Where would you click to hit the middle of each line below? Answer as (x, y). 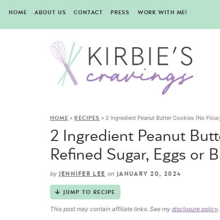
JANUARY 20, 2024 (148, 174)
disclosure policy (195, 209)
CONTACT (88, 13)
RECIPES (87, 118)
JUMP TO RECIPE (89, 192)
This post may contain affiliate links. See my (111, 209)
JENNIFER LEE (82, 174)
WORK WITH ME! (162, 13)
